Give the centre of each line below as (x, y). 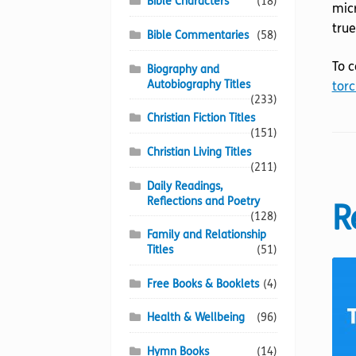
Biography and (184, 69)
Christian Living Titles (199, 152)
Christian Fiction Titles (201, 118)
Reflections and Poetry (204, 201)
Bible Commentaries (198, 35)
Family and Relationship (207, 235)
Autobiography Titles (199, 84)
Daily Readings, (185, 186)
